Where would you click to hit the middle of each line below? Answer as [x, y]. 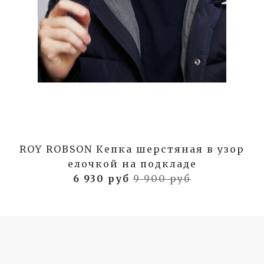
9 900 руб [162, 178]
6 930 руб [103, 178]
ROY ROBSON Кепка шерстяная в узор [132, 149]
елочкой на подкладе [132, 164]
